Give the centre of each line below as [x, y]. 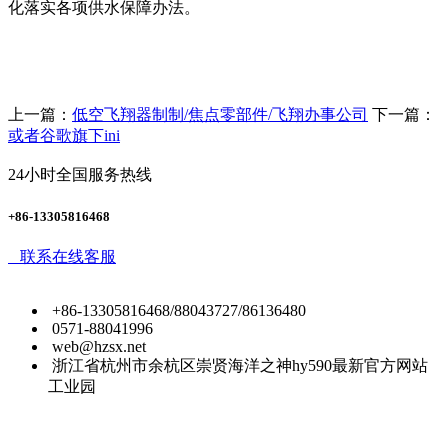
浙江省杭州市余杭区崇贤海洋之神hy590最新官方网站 [240, 365]
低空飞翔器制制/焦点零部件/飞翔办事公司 [220, 115]
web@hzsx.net [99, 346]
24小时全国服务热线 [80, 175]
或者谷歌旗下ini [64, 136]
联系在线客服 [64, 256]
